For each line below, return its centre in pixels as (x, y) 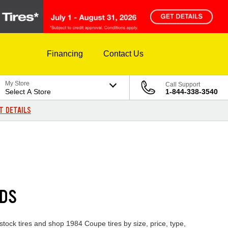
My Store (18, 84)
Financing (65, 54)
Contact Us (123, 54)
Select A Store (28, 92)
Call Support (183, 85)
